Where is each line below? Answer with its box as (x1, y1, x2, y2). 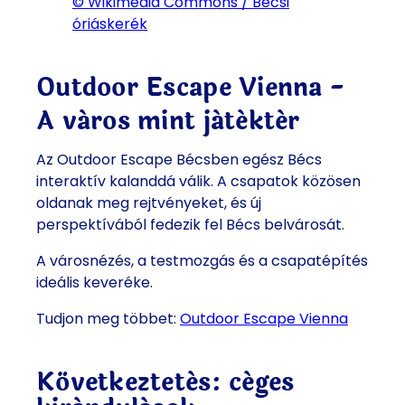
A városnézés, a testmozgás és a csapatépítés (36, 250, 368, 272)
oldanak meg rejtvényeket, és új (36, 193, 261, 214)
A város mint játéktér (36, 102, 300, 141)
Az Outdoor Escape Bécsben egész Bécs (36, 149, 322, 171)
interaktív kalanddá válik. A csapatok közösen (36, 171, 361, 193)
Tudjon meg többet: (36, 308, 180, 330)
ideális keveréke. (36, 272, 153, 294)
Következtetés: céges (36, 363, 295, 402)
